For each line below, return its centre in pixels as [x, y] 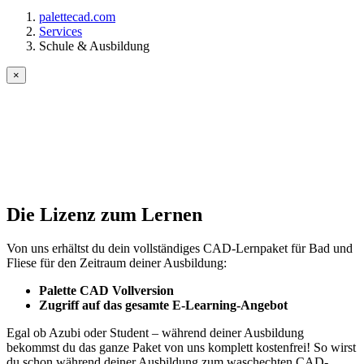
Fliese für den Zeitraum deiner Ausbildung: [117, 263]
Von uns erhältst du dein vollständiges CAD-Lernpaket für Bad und [180, 249]
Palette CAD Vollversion [106, 291]
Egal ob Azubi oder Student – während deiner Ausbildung [155, 333]
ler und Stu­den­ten [81, 176]
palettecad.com [77, 16]
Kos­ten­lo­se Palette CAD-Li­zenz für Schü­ [179, 154]
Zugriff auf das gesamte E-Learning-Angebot [163, 305]
